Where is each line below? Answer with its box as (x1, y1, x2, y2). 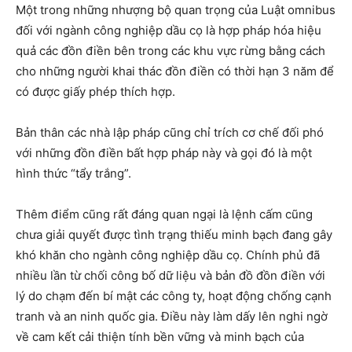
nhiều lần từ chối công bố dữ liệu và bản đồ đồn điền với (16, 268, 325, 284)
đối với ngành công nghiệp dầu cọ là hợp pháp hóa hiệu (16, 23, 321, 38)
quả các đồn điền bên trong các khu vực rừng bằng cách (16, 43, 325, 59)
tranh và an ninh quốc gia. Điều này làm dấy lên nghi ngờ (16, 309, 328, 324)
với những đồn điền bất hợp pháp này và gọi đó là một (16, 145, 312, 161)
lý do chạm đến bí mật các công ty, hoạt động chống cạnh (16, 288, 332, 304)
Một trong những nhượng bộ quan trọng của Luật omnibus (16, 2, 335, 18)
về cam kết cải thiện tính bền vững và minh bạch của (16, 329, 304, 345)
